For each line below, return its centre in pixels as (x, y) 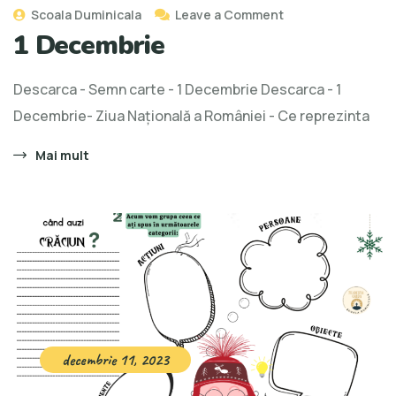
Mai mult (62, 155)
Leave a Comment (229, 14)
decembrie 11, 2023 (115, 360)
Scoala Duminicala (85, 14)
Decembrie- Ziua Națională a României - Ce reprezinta (191, 115)
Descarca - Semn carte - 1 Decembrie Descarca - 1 (177, 89)
